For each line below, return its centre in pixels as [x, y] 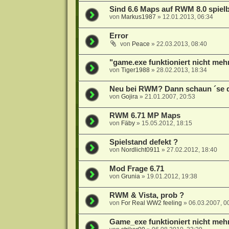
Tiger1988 [135, 70]
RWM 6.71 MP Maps [145, 116]
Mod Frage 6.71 [136, 169]
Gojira [129, 97]
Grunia [130, 177]
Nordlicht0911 [140, 150]
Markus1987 [138, 17]
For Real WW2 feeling [151, 203]
